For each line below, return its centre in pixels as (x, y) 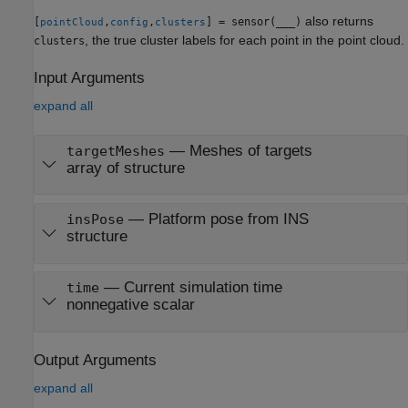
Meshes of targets (250, 151)
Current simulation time (203, 288)
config (129, 22)
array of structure (125, 168)
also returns (337, 20)
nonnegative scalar (130, 305)
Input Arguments (89, 77)
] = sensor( (241, 21)
